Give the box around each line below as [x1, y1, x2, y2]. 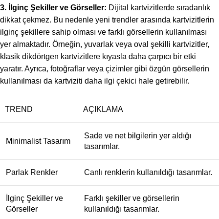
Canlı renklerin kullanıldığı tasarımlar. [84, 168, 212, 176]
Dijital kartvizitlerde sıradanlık [107, 3, 210, 12]
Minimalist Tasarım [6, 137, 70, 145]
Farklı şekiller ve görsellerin [84, 194, 179, 202]
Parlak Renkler [6, 168, 58, 176]
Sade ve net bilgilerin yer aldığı [84, 131, 191, 140]
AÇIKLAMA [83, 105, 123, 113]
